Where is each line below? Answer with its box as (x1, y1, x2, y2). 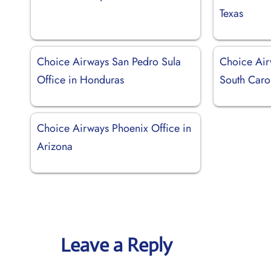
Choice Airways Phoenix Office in (37, 120, 191, 136)
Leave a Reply (60, 232, 172, 257)
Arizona (37, 138, 73, 154)
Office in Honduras (37, 71, 124, 88)
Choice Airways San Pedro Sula (37, 53, 181, 70)
